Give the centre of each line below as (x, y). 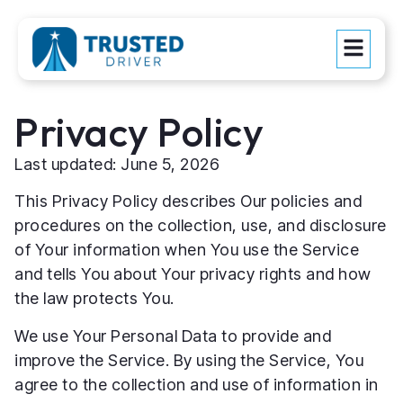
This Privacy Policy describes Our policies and (188, 201)
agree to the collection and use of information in (197, 384)
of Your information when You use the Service (187, 250)
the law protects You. (94, 299)
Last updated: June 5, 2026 (117, 164)
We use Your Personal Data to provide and (173, 336)
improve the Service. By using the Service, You (189, 360)
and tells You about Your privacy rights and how (193, 274)
